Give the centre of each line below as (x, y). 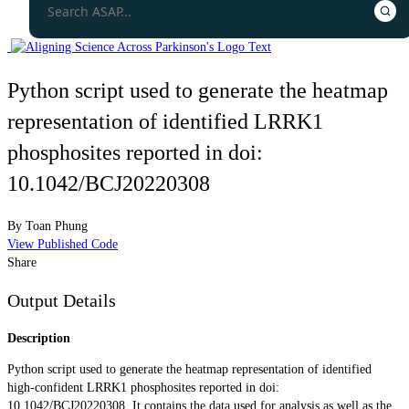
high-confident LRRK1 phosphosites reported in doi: (143, 387)
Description (39, 338)
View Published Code (63, 244)
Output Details (62, 301)
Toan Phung (57, 225)
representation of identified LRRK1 (165, 121)
